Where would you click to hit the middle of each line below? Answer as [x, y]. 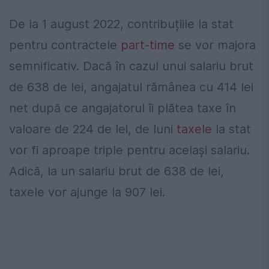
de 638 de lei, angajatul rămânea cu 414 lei [131, 87]
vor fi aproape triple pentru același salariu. [129, 150]
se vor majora [215, 45]
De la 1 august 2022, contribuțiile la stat [121, 24]
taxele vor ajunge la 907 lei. [87, 192]
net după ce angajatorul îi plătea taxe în [122, 108]
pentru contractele [65, 45]
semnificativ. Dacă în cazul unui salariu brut [131, 66]
